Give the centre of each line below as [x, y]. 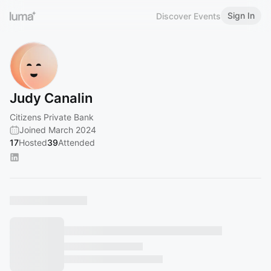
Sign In [241, 15]
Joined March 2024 [58, 130]
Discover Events [188, 16]
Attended [77, 142]
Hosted [33, 142]
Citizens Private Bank [52, 117]
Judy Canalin [51, 98]
